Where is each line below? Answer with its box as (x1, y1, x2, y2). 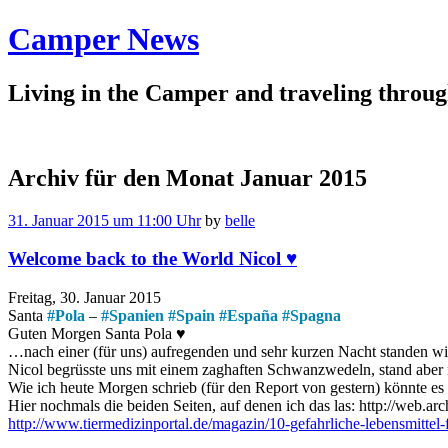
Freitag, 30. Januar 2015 (8, 289, 161, 307)
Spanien (109, 307, 164, 325)
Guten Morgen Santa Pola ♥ (8, 325, 186, 343)
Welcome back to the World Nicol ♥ (8, 248, 297, 270)
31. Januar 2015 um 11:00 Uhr (8, 211, 201, 229)
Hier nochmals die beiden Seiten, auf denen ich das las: (8, 397, 359, 415)
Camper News (8, 21, 199, 58)
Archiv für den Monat (8, 164, 240, 191)
